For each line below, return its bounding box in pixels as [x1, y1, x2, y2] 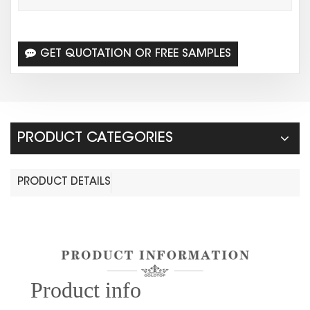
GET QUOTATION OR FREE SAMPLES [40, 48, 231, 60]
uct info [73, 277, 141, 303]
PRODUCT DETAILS [17, 176, 111, 188]
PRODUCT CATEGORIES [17, 131, 173, 145]
